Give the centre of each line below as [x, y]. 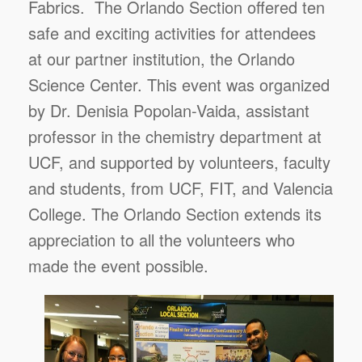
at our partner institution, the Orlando [162, 59]
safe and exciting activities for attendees [172, 33]
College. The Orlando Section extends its [175, 214]
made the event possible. [118, 265]
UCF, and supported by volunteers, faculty [179, 162]
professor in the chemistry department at [175, 136]
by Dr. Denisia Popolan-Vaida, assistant [169, 110]
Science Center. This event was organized [179, 84]
